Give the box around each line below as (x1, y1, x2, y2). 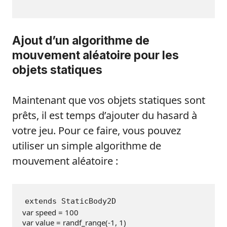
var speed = (22, 207, 65, 218)
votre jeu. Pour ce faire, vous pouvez (12, 124, 181, 138)
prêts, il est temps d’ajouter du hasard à (12, 108, 197, 123)
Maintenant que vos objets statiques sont (12, 93, 205, 107)
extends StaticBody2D (25, 197, 116, 206)
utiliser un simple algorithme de (12, 139, 161, 153)
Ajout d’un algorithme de (12, 33, 149, 48)
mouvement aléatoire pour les (12, 48, 179, 63)
